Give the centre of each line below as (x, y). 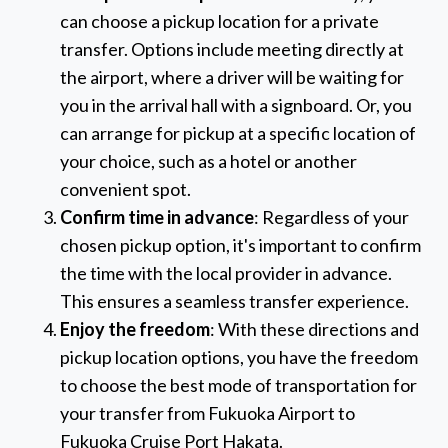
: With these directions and (314, 329)
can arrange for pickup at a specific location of (238, 133)
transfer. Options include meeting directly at (232, 49)
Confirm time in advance (157, 217)
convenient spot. (125, 189)
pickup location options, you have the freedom (239, 357)
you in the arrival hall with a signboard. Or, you (236, 105)
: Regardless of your (331, 217)
